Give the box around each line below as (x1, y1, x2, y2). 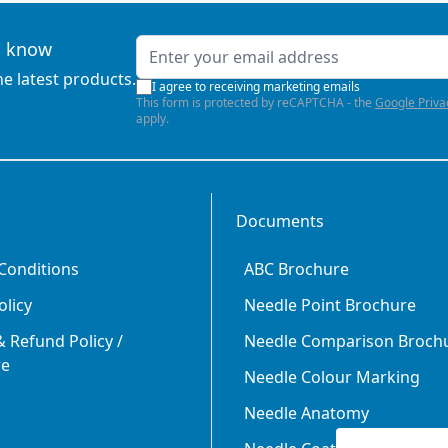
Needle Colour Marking (244, 366, 420, 388)
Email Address (135, 35, 242, 57)
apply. (136, 110, 169, 127)
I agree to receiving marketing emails (152, 78, 360, 95)
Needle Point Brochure (244, 294, 416, 316)
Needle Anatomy (244, 402, 369, 424)
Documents (236, 210, 324, 232)
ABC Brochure (244, 258, 349, 280)
